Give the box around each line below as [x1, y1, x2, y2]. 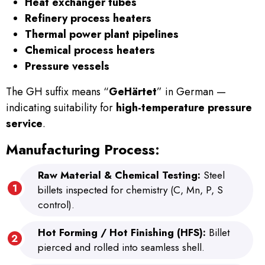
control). [38, 197, 75, 212]
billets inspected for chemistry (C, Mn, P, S [38, 182, 223, 197]
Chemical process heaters [25, 43, 155, 58]
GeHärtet [109, 84, 157, 99]
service [6, 116, 43, 131]
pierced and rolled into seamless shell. [38, 240, 205, 254]
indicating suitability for [6, 100, 116, 115]
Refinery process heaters [25, 11, 151, 26]
